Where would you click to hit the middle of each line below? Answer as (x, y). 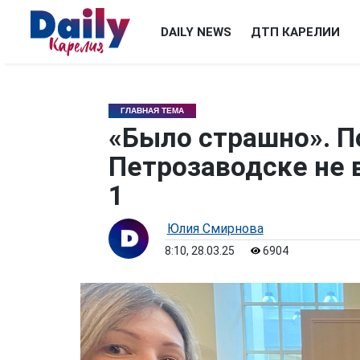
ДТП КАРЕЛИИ (295, 32)
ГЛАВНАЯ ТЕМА (152, 110)
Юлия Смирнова (215, 229)
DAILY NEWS (196, 32)
